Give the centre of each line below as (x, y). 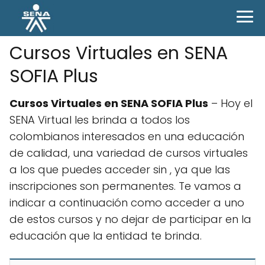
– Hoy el (230, 103)
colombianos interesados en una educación (127, 136)
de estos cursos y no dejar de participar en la (130, 219)
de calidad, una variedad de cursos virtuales (129, 153)
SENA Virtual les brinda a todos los (100, 119)
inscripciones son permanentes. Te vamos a (125, 186)
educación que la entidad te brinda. (106, 235)
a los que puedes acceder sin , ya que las (120, 169)
